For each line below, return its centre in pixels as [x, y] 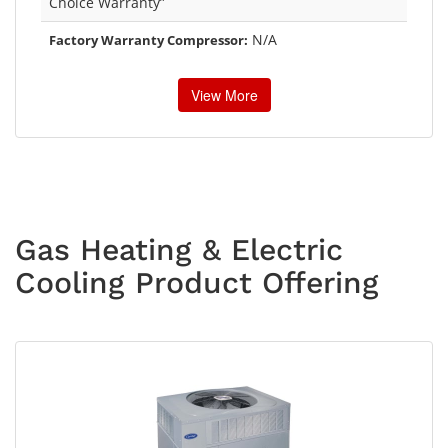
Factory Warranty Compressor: [148, 39]
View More [224, 94]
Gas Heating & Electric [179, 249]
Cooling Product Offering [197, 282]
